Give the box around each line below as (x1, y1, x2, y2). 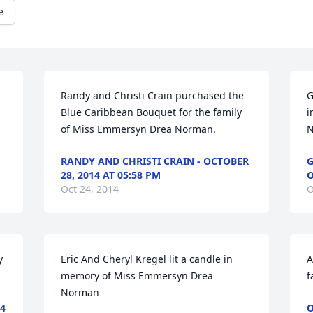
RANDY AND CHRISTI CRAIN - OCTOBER (61, 154, 249, 168)
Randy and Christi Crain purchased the (61, 89, 245, 102)
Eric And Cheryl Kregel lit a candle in (61, 252, 233, 265)
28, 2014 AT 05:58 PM (61, 168, 161, 182)
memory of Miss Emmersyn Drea (61, 269, 214, 282)
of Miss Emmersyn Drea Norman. (61, 122, 217, 136)
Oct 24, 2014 (61, 182, 119, 196)
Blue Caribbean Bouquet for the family (61, 105, 242, 119)
